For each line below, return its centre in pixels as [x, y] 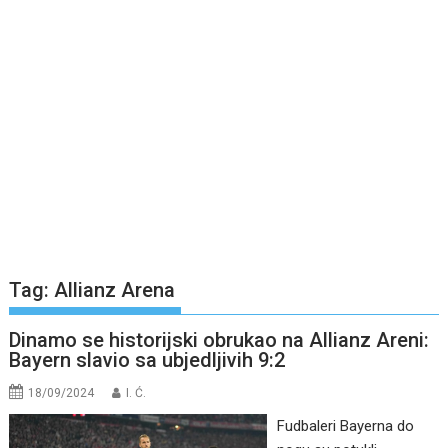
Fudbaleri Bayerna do [345, 426]
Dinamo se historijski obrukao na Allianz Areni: [219, 340]
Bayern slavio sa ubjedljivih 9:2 [147, 360]
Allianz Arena [115, 290]
